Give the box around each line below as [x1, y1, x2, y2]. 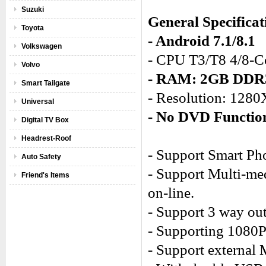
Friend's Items [21, 171, 69, 179]
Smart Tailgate [21, 79, 70, 87]
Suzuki [21, 5, 44, 14]
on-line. [148, 185, 194, 201]
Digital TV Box [21, 116, 69, 124]
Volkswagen [21, 42, 62, 50]
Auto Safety [21, 153, 61, 161]
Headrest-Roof [21, 134, 71, 142]
